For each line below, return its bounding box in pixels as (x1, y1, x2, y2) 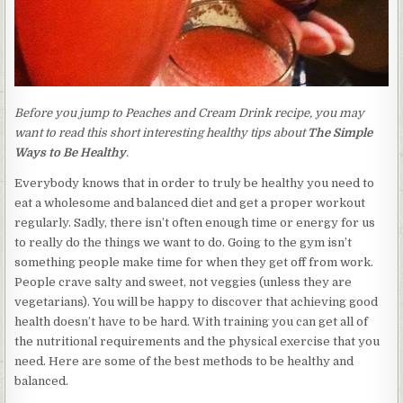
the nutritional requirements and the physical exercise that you (14, 335, 381, 348)
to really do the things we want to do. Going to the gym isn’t (14, 236, 353, 249)
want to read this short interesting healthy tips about (14, 126, 309, 139)
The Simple (308, 126, 373, 139)
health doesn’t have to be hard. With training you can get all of (14, 315, 369, 328)
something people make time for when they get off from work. (14, 255, 374, 269)
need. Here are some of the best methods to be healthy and (14, 354, 354, 368)
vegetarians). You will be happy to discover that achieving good (14, 295, 379, 309)
